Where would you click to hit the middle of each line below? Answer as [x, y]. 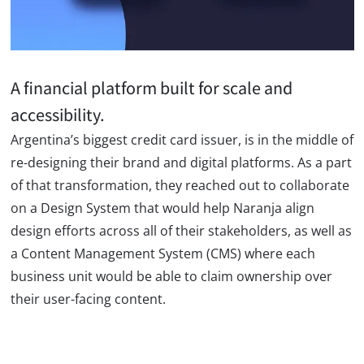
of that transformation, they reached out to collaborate [180, 185]
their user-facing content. [88, 299]
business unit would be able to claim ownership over [171, 276]
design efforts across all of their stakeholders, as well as [181, 230]
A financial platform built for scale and [151, 87]
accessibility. [57, 114]
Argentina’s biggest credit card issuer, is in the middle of [182, 139]
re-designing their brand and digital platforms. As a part [181, 162]
